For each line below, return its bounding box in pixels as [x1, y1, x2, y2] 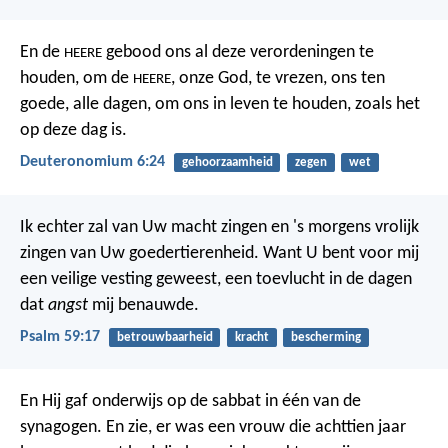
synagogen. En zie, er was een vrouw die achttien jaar [20, 418, 406, 438]
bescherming [290, 330, 361, 344]
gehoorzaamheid [181, 156, 273, 170]
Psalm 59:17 [20, 328, 100, 345]
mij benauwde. [88, 295, 199, 315]
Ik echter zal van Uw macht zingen [20, 217, 267, 237]
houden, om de [20, 69, 133, 89]
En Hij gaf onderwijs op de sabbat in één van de [20, 392, 361, 412]
